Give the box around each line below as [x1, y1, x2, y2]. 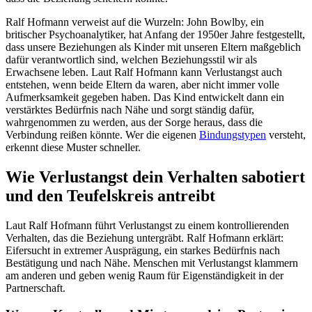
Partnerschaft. [6, 281, 65, 294]
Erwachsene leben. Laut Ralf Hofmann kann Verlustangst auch [6, 65, 282, 78]
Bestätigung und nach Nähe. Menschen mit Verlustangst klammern [6, 256, 298, 269]
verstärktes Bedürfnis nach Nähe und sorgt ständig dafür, [6, 103, 254, 116]
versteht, [266, 128, 306, 141]
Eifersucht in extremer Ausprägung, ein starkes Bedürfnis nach [6, 244, 280, 256]
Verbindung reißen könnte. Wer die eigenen [6, 128, 199, 141]
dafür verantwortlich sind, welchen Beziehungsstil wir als [6, 53, 257, 65]
